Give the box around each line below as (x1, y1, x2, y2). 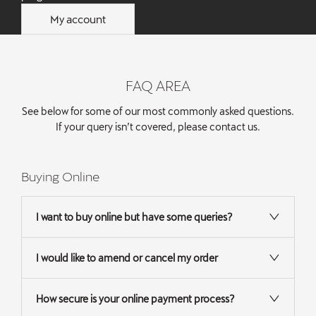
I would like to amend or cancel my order (36, 251, 218, 264)
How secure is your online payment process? (36, 292, 235, 305)
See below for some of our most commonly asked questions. (22, 104, 294, 117)
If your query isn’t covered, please (56, 120, 209, 133)
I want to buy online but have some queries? (36, 210, 233, 223)
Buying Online (21, 168, 100, 184)
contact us (209, 120, 257, 133)
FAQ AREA (126, 76, 190, 94)
